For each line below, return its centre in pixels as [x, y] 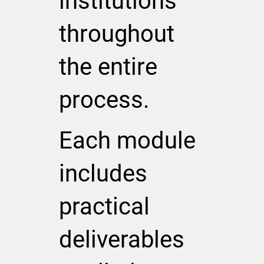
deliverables [122, 239]
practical [105, 206]
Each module [128, 140]
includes [103, 173]
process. [104, 100]
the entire [108, 67]
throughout [116, 34]
